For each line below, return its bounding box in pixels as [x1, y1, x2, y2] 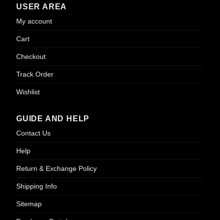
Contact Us [16, 129, 51, 137]
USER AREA [16, 2, 67, 11]
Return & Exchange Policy [16, 165, 97, 173]
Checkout [16, 53, 46, 61]
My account [16, 17, 52, 26]
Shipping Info [16, 182, 57, 191]
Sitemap [16, 200, 42, 208]
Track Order [16, 70, 54, 79]
